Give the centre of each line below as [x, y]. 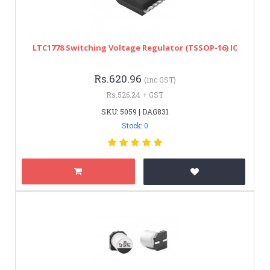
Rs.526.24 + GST [135, 94]
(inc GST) [160, 79]
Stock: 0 [135, 125]
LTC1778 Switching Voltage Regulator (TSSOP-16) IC [135, 47]
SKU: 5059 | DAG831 [135, 111]
